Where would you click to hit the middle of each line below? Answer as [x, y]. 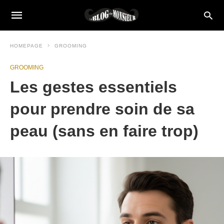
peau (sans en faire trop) [104, 131]
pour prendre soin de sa [102, 109]
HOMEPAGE [26, 46]
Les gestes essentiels [93, 87]
